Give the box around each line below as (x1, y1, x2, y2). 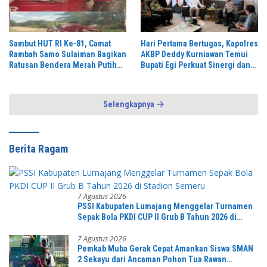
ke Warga (9, 70, 42, 80)
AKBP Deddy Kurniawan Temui (141, 49, 248, 59)
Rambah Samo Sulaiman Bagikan (9, 49, 126, 59)
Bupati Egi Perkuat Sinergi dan (141, 60, 250, 70)
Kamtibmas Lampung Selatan (141, 70, 244, 80)
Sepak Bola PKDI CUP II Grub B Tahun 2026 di (77, 212, 237, 222)
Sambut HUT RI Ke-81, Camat (9, 38, 111, 48)
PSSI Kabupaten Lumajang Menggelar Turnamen (77, 201, 253, 211)
